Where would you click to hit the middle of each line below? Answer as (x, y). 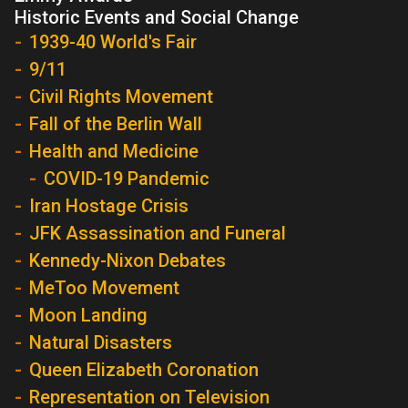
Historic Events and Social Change (157, 17)
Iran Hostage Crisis (109, 206)
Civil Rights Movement (121, 97)
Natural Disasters (101, 342)
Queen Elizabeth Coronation (144, 370)
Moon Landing (88, 315)
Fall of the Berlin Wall (116, 124)
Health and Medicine (114, 151)
